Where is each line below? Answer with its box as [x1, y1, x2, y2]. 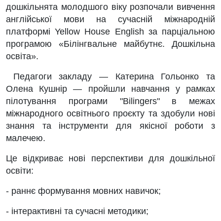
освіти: [6, 166, 34, 176]
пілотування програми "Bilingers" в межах [6, 96, 215, 106]
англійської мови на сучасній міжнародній [6, 14, 215, 24]
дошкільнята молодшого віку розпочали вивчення [6, 2, 215, 12]
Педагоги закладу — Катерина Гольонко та [6, 72, 215, 81]
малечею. [6, 133, 45, 143]
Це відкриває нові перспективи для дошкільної [6, 153, 215, 163]
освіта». [6, 51, 41, 61]
